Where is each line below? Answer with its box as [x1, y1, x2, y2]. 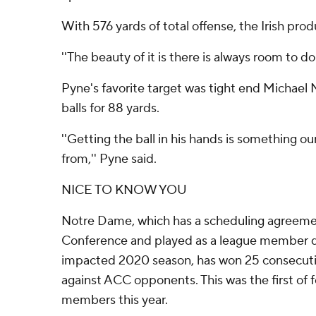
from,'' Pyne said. [61, 151, 157, 167]
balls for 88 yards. [61, 100, 159, 116]
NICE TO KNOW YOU [61, 182, 187, 198]
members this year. [61, 292, 168, 308]
